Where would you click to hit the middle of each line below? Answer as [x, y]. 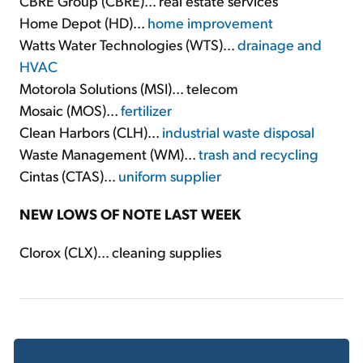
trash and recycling [258, 154]
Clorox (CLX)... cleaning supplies [120, 252]
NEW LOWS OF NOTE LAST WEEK [130, 214]
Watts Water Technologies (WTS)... [128, 45]
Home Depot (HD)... [83, 23]
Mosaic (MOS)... [70, 110]
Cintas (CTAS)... [69, 176]
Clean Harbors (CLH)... [91, 132]
